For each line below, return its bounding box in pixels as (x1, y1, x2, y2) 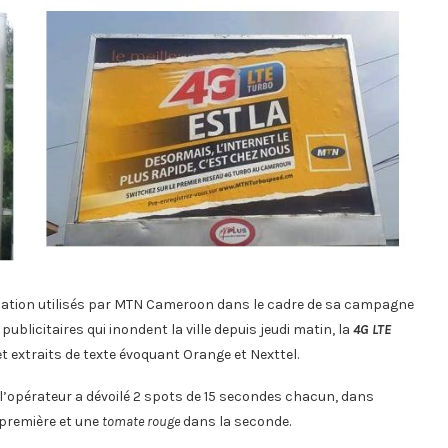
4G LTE (353, 321, 391, 339)
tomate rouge (102, 413, 180, 431)
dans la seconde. (180, 413, 291, 431)
